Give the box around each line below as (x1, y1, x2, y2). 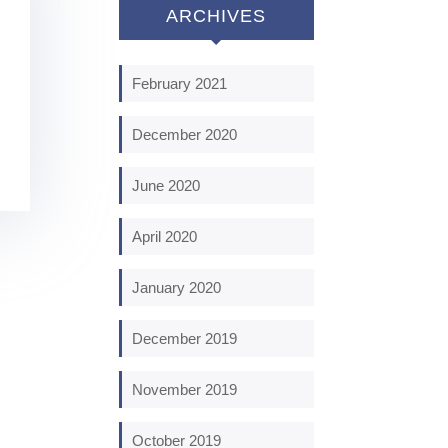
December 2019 (132, 329, 238, 347)
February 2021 (132, 74, 228, 92)
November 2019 (132, 380, 238, 398)
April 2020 (132, 227, 198, 245)
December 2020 (132, 125, 238, 143)
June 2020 (132, 176, 201, 194)
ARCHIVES (166, 5, 267, 26)
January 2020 (132, 278, 222, 296)
